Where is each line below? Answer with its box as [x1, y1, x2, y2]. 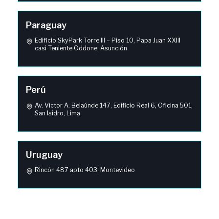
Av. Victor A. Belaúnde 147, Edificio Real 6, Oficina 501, [35, 101, 193, 109]
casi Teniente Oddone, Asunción [35, 44, 128, 52]
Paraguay [26, 20, 67, 30]
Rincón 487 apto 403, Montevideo [35, 166, 135, 174]
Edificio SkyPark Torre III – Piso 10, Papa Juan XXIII [35, 37, 181, 44]
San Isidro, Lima [35, 109, 81, 117]
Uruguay [26, 149, 63, 160]
